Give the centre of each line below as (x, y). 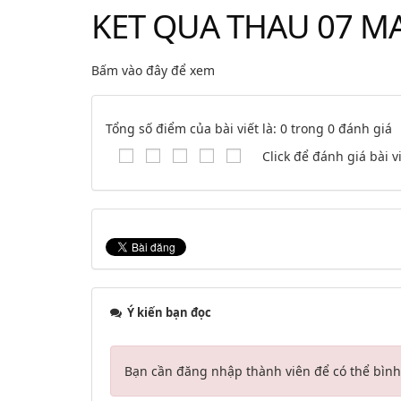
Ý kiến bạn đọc (168, 313)
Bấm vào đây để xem (153, 70)
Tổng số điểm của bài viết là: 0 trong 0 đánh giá (249, 128)
